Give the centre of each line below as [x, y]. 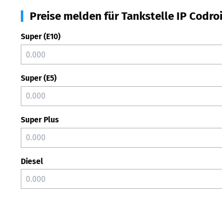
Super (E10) [41, 37]
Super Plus [40, 119]
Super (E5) [39, 78]
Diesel [32, 161]
